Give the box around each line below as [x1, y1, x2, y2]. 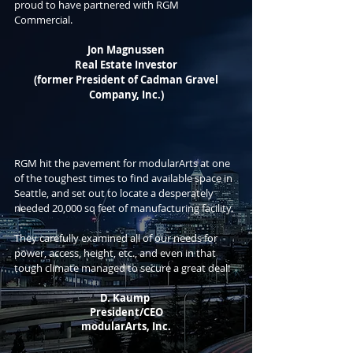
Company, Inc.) [88, 87, 164, 102]
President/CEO [89, 305, 163, 319]
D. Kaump [100, 291, 152, 305]
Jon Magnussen [87, 43, 165, 57]
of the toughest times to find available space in [14, 171, 232, 185]
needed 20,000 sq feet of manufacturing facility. [14, 201, 233, 215]
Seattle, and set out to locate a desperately [14, 186, 214, 200]
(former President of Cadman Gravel [34, 72, 218, 87]
